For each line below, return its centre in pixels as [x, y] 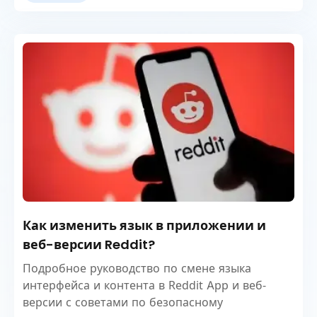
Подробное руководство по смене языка [137, 268]
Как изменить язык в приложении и [144, 225]
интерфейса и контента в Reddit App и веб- [144, 285]
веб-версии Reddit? [89, 244]
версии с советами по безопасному [123, 302]
